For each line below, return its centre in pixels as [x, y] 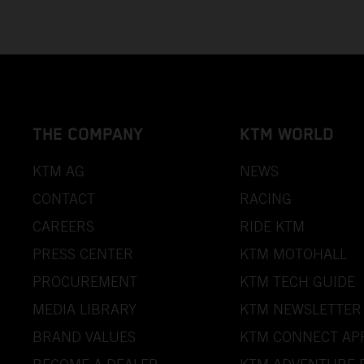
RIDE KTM [273, 226]
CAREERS [63, 226]
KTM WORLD [287, 134]
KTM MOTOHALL [294, 253]
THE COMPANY [88, 134]
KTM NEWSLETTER [301, 309]
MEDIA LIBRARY [84, 309]
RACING [266, 198]
